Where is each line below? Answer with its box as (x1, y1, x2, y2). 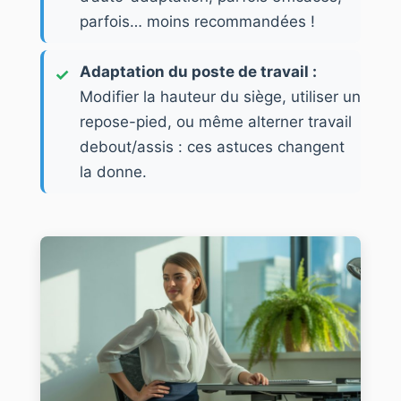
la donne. (80, 162, 147, 181)
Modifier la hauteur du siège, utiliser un (80, 87, 361, 106)
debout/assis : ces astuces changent (80, 137, 345, 156)
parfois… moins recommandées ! (80, 12, 315, 30)
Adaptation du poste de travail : (80, 62, 317, 81)
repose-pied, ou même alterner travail (80, 112, 352, 131)
